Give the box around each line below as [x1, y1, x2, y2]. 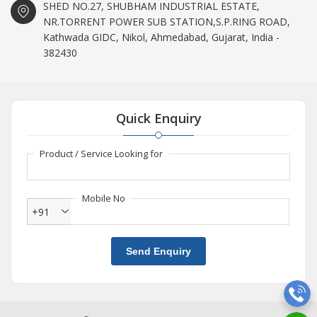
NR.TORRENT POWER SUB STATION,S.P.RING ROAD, [43, 15, 290, 29]
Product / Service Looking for [40, 147, 163, 161]
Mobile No [82, 192, 125, 205]
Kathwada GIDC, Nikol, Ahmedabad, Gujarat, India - [43, 30, 279, 45]
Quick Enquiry [115, 110, 202, 127]
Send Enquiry [126, 246, 191, 258]
